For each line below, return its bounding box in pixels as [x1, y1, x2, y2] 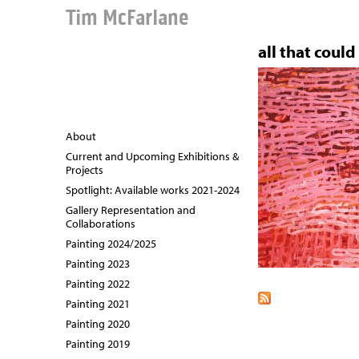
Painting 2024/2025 [66, 236, 156, 251]
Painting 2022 [66, 276, 130, 291]
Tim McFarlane [66, 4, 188, 31]
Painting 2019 [66, 337, 130, 351]
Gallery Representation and [66, 203, 196, 217]
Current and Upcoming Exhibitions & [66, 149, 239, 163]
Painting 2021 [66, 296, 130, 311]
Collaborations [66, 216, 135, 231]
